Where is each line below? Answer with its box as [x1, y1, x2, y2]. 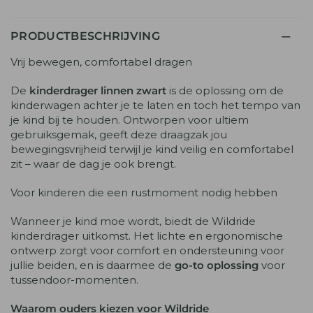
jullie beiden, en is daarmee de [10, 259, 175, 272]
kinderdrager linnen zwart [29, 84, 167, 97]
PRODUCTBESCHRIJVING [10, 29, 161, 43]
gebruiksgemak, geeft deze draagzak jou [10, 128, 228, 141]
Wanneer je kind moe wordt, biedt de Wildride [10, 214, 256, 228]
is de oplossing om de [166, 84, 284, 97]
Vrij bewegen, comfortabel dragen [10, 55, 193, 68]
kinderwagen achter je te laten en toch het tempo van [10, 99, 301, 112]
